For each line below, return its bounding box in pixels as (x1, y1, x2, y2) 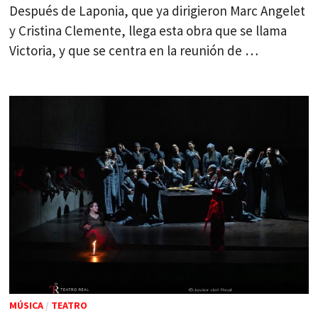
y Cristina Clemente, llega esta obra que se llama (9, 21, 287, 39)
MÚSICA (9, 299, 44, 312)
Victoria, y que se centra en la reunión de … (9, 41, 259, 59)
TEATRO (51, 299, 88, 312)
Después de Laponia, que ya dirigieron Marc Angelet (9, 1, 306, 19)
